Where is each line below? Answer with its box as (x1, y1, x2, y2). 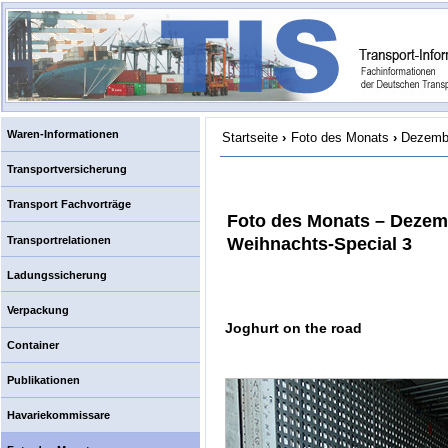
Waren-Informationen (6, 128, 119, 141)
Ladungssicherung (6, 268, 107, 281)
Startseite (222, 130, 278, 145)
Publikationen (6, 373, 80, 386)
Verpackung (6, 303, 69, 316)
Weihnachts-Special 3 (227, 234, 412, 255)
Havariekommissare (6, 409, 110, 422)
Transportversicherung (6, 163, 127, 176)
